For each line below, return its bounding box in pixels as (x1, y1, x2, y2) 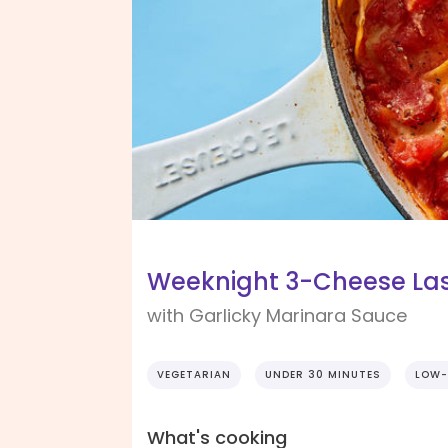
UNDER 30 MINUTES (265, 367, 381, 383)
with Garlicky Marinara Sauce (147, 303, 407, 329)
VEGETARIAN (157, 367, 231, 383)
